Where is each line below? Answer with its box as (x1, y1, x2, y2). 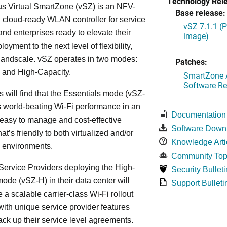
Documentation (171, 110, 226, 119)
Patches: (175, 56, 207, 67)
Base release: (175, 7, 225, 18)
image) (183, 30, 209, 41)
